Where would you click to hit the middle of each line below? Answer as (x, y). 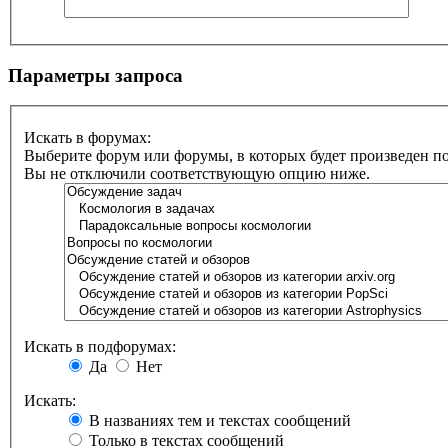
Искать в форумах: (87, 138)
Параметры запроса (95, 75)
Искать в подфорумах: (100, 347)
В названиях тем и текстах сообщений (218, 421)
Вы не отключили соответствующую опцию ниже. (197, 174)
